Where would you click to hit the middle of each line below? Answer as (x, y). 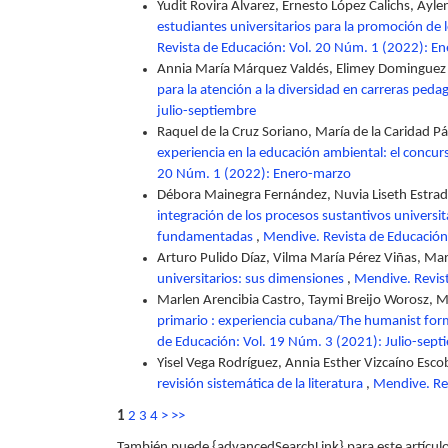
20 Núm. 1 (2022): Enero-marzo (254, 174)
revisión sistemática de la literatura (261, 384)
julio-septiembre (206, 111)
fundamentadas (206, 237)
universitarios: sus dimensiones (252, 279)
